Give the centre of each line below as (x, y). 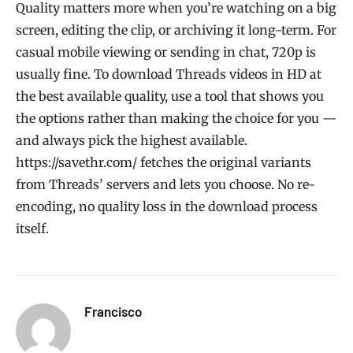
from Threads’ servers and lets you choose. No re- (165, 185)
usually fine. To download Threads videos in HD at (169, 74)
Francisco (113, 312)
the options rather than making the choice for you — (176, 119)
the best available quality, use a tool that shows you (170, 97)
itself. (32, 229)
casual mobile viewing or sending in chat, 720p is (166, 52)
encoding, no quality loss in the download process (167, 207)
